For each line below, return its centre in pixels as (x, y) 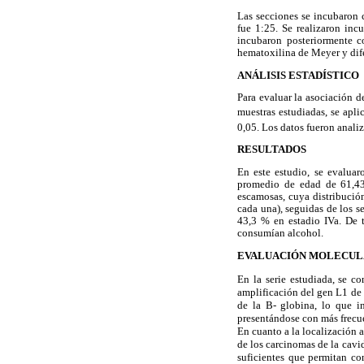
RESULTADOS (272, 150)
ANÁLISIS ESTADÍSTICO (298, 75)
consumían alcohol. (280, 234)
